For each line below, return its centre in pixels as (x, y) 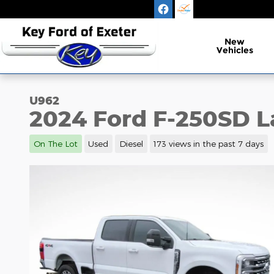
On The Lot (55, 143)
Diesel (131, 143)
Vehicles (235, 50)
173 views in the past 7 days (209, 143)
